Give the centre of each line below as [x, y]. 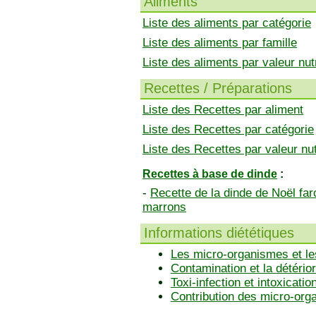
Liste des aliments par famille [220, 43]
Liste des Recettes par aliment [223, 110]
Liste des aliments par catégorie [227, 23]
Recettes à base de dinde [210, 174]
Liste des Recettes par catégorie [228, 129]
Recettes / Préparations [218, 88]
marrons [164, 207]
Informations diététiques [219, 233]
